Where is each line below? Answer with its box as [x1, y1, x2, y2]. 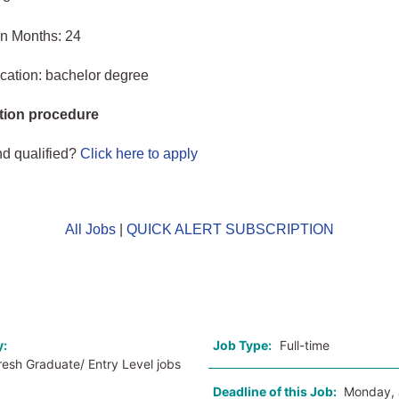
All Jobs [64, 222, 116, 237]
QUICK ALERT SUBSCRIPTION [126, 222, 334, 237]
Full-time [279, 338, 330, 353]
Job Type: [212, 338, 272, 353]
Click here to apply [80, 146, 199, 161]
